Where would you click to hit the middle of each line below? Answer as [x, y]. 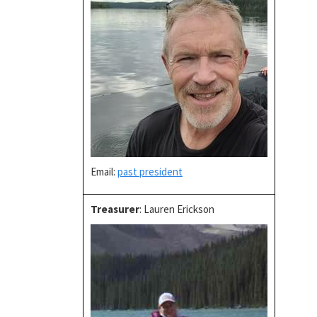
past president [150, 172]
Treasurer [115, 209]
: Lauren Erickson [177, 209]
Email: [104, 172]
